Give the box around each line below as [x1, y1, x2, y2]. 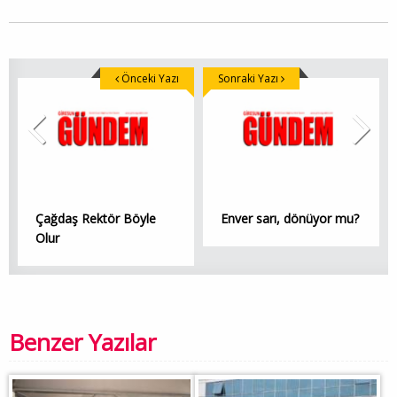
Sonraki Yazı [218, 71, 281, 86]
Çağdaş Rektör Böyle [35, 210, 156, 228]
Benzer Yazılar [9, 326, 156, 359]
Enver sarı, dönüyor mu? [221, 210, 359, 228]
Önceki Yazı [119, 71, 179, 86]
